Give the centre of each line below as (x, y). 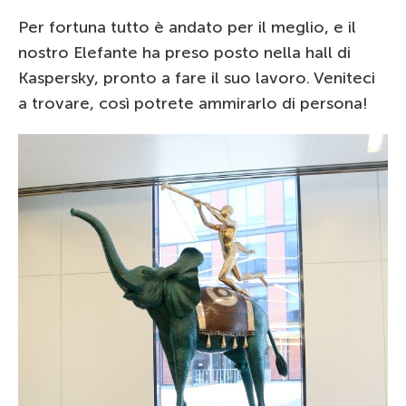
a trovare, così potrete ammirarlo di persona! (193, 103)
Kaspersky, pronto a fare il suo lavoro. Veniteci (197, 77)
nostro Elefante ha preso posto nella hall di (184, 52)
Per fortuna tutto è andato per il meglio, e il (187, 27)
